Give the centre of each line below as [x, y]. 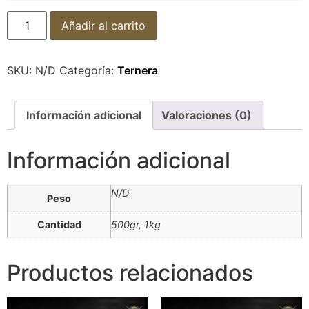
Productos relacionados [130, 272]
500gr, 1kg [136, 224]
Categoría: [88, 70]
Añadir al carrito [104, 25]
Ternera [138, 70]
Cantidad [59, 224]
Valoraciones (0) [207, 115]
